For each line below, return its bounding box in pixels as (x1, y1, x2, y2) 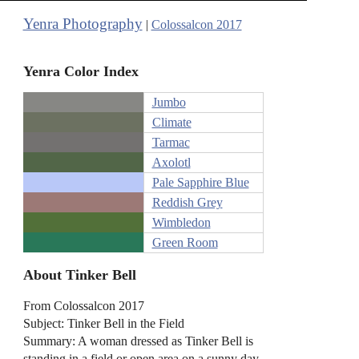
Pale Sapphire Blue (151, 175, 249, 190)
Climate (151, 115, 192, 130)
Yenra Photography (22, 15, 143, 32)
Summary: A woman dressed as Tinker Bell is (22, 333, 253, 348)
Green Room (151, 236, 218, 250)
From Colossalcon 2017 (22, 298, 144, 313)
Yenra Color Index (22, 63, 139, 79)
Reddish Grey (151, 196, 223, 210)
